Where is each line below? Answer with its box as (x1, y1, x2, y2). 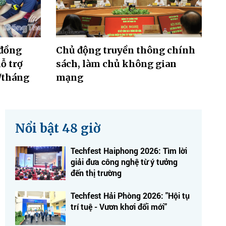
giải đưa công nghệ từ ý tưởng (71, 156, 178, 167)
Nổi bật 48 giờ (15, 120, 100, 136)
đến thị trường (71, 167, 122, 178)
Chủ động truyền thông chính (55, 44, 195, 56)
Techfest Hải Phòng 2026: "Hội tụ (71, 190, 190, 201)
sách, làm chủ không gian (55, 58, 177, 70)
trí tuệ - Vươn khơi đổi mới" (71, 201, 167, 212)
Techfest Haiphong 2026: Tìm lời (71, 145, 187, 156)
